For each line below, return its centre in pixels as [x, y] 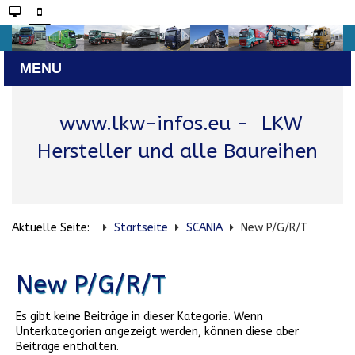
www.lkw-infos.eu [145, 124]
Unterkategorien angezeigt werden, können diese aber [157, 332]
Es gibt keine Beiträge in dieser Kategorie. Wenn [139, 317]
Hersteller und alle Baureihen [177, 152]
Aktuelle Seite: [54, 228]
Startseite [141, 228]
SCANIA [204, 228]
